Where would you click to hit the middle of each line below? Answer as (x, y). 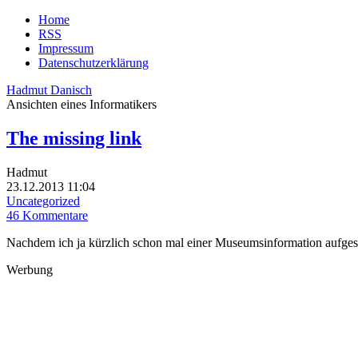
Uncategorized (43, 201)
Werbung (30, 269)
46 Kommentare (47, 215)
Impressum (66, 48)
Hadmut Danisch (49, 90)
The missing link (74, 138)
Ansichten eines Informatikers (82, 104)
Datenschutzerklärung (93, 63)
